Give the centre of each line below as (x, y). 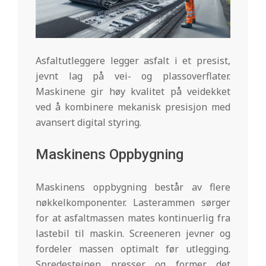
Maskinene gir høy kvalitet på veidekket (133, 92)
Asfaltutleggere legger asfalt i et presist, (133, 61)
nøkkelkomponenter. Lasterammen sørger (133, 203)
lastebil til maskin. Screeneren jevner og (133, 234)
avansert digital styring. (88, 123)
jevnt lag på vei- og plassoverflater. (133, 76)
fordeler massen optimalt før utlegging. (133, 249)
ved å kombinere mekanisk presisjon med (133, 107)
